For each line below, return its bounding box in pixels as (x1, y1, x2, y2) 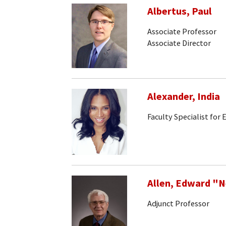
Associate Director (147, 37, 211, 48)
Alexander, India (147, 89, 220, 103)
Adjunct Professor (147, 198, 209, 208)
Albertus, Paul (147, 4, 212, 18)
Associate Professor (147, 26, 216, 37)
